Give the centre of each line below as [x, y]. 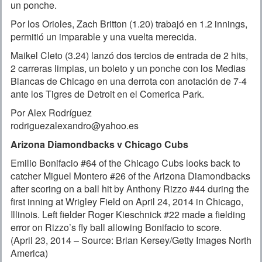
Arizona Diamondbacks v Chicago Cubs [99, 144]
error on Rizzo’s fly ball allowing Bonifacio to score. [116, 227]
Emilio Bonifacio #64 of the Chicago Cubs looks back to [125, 163]
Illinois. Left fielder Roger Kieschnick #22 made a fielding [128, 215]
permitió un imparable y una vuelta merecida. [104, 37]
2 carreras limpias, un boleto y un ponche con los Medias [128, 68]
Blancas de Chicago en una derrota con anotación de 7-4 [129, 81]
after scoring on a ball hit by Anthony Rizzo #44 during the [130, 189]
